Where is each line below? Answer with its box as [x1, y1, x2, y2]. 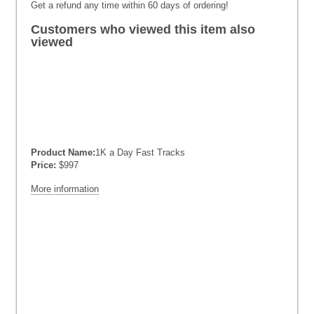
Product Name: [31, 147, 95, 158]
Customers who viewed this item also [31, 22, 255, 36]
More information [31, 184, 99, 194]
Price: [31, 160, 56, 170]
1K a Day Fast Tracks [95, 147, 185, 158]
